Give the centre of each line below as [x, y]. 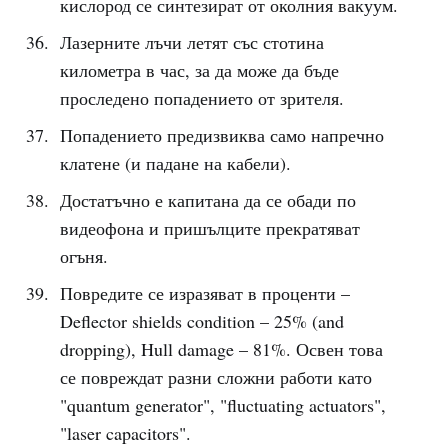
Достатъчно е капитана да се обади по [207, 200]
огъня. [83, 256]
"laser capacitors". [125, 433]
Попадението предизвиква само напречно [221, 135]
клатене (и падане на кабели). [175, 163]
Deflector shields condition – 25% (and [201, 321]
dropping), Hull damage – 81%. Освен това [221, 349]
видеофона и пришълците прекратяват [209, 228]
